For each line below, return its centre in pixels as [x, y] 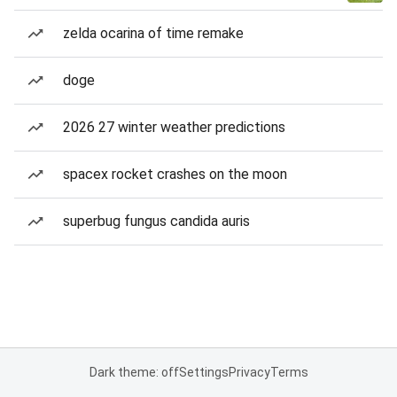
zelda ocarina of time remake [153, 33]
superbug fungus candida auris [156, 221]
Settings [203, 372]
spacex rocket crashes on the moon [175, 174]
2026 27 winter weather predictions [174, 127]
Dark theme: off [134, 372]
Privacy [249, 372]
